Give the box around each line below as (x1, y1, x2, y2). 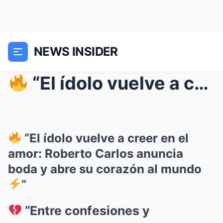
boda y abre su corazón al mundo (8, 162, 202, 176)
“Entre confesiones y (22, 203, 150, 218)
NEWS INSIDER (34, 44, 118, 59)
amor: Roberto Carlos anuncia (8, 146, 183, 161)
